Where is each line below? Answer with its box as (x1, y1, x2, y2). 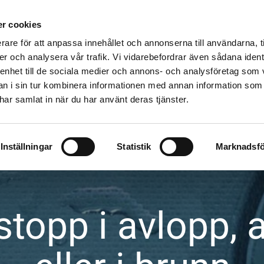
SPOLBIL (128, 10, 160, 21)
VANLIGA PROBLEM (183, 10, 259, 21)
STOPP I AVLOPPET (38, 10, 111, 21)
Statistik (117, 141, 151, 151)
